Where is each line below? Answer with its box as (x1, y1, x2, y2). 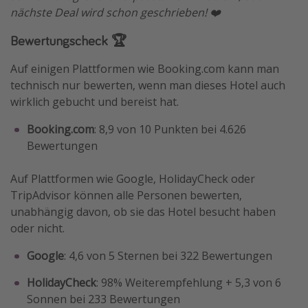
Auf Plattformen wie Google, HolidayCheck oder (10, 171, 255, 187)
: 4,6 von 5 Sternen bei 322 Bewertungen (64, 248, 272, 264)
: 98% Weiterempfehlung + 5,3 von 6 (96, 275, 281, 291)
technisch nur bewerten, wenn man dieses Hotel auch (10, 78, 285, 93)
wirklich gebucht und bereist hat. (10, 94, 179, 110)
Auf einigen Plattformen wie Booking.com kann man (10, 61, 279, 77)
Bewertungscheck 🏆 (10, 32, 126, 49)
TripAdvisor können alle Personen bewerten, (10, 188, 242, 203)
